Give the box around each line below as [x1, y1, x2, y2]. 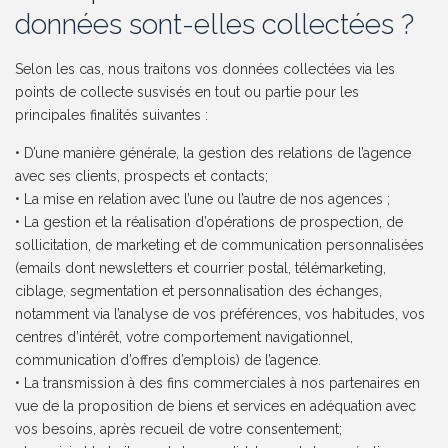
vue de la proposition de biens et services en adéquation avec [15, 398, 417, 415]
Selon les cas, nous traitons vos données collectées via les [15, 61, 396, 78]
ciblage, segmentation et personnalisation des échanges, [15, 283, 383, 300]
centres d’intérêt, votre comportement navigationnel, [15, 329, 354, 346]
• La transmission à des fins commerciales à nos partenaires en [15, 375, 421, 392]
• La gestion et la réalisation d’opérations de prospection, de [15, 214, 404, 231]
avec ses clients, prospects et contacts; [15, 168, 269, 185]
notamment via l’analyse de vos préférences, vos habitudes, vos [15, 306, 426, 323]
